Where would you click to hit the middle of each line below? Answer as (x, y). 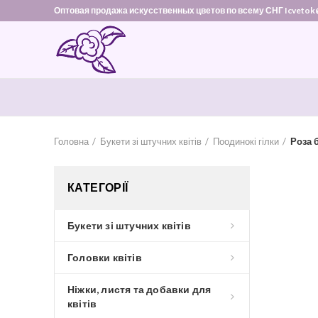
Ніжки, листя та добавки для (139, 289)
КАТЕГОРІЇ (98, 188)
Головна (71, 141)
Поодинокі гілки (246, 141)
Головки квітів (105, 257)
